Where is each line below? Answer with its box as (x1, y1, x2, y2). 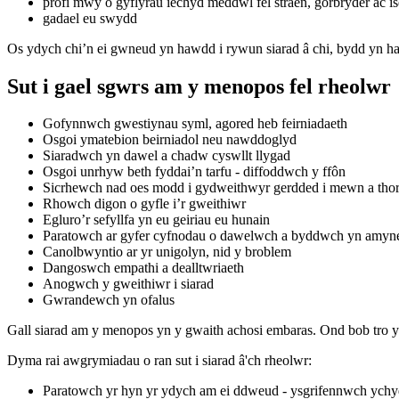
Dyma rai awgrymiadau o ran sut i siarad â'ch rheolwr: (7, 353, 312, 369)
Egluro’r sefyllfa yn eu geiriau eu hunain (43, 212, 270, 228)
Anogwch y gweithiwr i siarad (43, 276, 214, 292)
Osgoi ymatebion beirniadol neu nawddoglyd (43, 132, 297, 148)
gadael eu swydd (43, 10, 137, 26)
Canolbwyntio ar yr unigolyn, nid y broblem (43, 244, 291, 260)
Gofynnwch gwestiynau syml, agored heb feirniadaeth (43, 116, 347, 132)
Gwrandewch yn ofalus (43, 292, 175, 308)
